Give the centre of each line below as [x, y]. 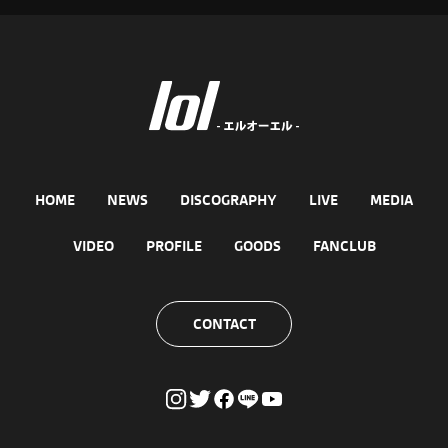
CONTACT [224, 324]
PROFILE [173, 246]
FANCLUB [344, 246]
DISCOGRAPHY [228, 200]
